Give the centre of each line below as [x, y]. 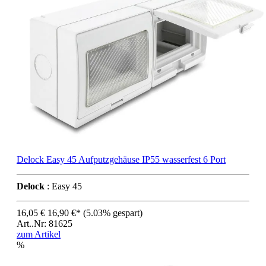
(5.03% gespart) [113, 213]
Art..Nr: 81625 [45, 223]
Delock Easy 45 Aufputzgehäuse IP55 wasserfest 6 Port [121, 159]
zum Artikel [39, 234]
